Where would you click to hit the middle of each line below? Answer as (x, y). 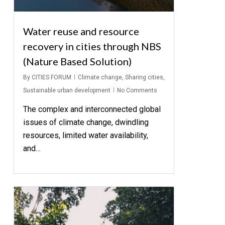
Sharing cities (144, 77)
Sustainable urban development (67, 90)
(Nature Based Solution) (77, 61)
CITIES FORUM (51, 77)
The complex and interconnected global (92, 109)
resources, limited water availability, (85, 135)
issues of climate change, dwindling (86, 122)
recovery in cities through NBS (92, 46)
